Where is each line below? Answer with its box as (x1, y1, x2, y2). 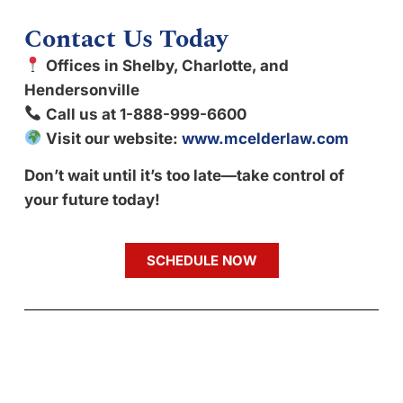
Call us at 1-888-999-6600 (46, 104, 247, 123)
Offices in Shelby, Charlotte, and (46, 56, 290, 75)
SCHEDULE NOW (146, 251, 257, 269)
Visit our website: (46, 129, 183, 148)
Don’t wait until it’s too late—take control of (24, 166, 345, 184)
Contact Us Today (24, 19, 228, 58)
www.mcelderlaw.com (182, 129, 350, 148)
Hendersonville (24, 80, 139, 99)
